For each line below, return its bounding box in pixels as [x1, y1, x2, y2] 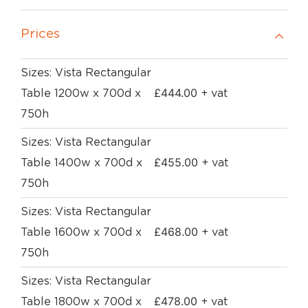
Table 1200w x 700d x [21, 88, 141, 99]
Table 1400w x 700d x [21, 157, 142, 168]
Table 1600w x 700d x [21, 227, 142, 238]
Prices [21, 27, 60, 41]
